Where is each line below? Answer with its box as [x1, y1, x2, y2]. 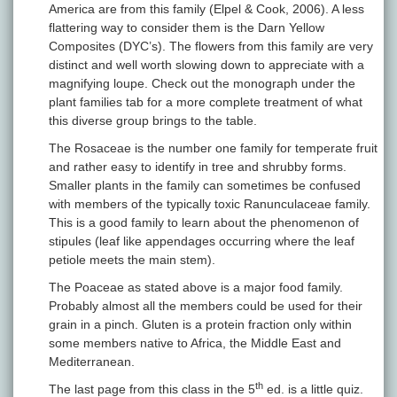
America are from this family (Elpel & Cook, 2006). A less [49, 2, 364, 17]
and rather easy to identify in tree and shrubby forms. [49, 160, 346, 175]
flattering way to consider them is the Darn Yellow [49, 20, 324, 35]
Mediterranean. [49, 354, 135, 370]
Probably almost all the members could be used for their [49, 299, 362, 314]
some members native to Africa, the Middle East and [49, 336, 341, 351]
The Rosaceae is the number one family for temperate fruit [49, 141, 378, 156]
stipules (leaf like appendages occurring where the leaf [49, 234, 354, 249]
